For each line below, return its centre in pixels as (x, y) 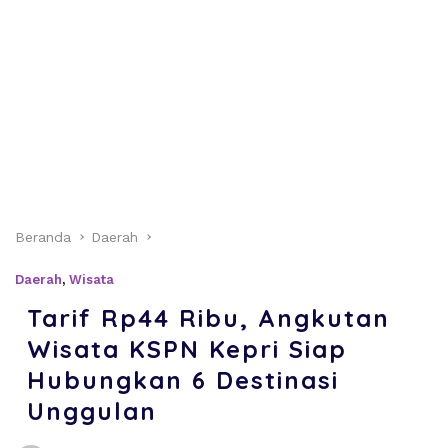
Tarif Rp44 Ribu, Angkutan (208, 317)
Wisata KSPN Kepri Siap (187, 348)
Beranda (43, 236)
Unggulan (92, 410)
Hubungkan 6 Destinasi (183, 379)
